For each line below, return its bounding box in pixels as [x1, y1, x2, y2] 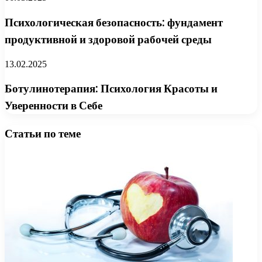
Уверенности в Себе [5, 98, 102, 114]
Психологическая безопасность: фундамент [5, 14, 223, 30]
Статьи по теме [5, 126, 81, 142]
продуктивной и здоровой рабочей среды [5, 31, 212, 47]
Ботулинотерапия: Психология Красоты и [5, 81, 218, 97]
